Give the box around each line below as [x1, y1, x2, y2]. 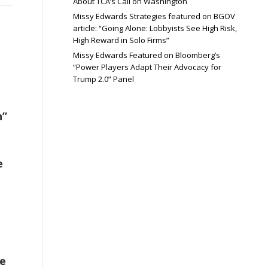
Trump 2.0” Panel [73, 74, 134, 84]
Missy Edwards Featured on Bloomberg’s [73, 50, 220, 60]
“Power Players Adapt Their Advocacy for [73, 62, 221, 72]
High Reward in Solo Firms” [73, 35, 169, 45]
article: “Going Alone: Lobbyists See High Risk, [73, 23, 237, 33]
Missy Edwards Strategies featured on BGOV [73, 11, 235, 22]
